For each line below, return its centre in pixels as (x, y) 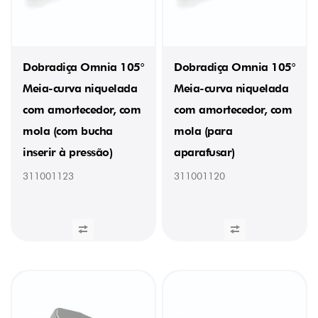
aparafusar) (204, 152)
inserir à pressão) (67, 152)
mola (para (203, 131)
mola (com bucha (68, 131)
